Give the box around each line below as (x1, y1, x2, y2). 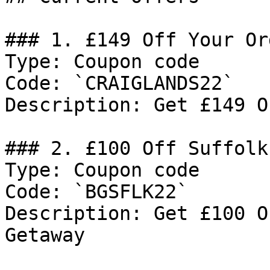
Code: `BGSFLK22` (5, 181, 188, 202)
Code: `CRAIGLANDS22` (5, 72, 234, 94)
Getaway (5, 224, 85, 246)
